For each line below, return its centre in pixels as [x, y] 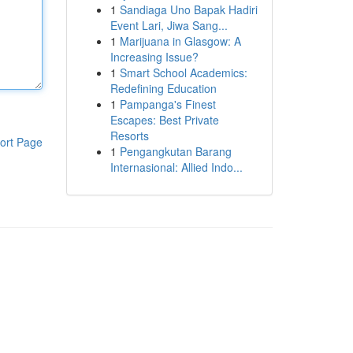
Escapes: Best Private [164, 120]
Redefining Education [163, 88]
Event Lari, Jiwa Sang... [169, 25]
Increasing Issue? [154, 57]
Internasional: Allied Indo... [176, 167]
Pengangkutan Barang [175, 151]
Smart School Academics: [183, 72]
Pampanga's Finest [167, 104]
